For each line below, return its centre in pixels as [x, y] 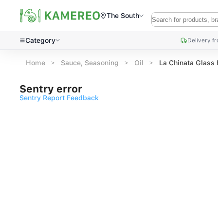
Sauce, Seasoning [90, 63]
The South [123, 16]
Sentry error [51, 89]
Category [40, 40]
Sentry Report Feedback [59, 98]
